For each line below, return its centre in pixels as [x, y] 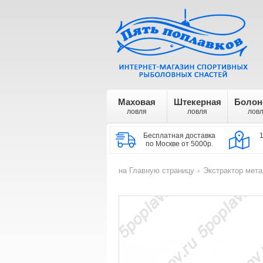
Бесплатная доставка [180, 136]
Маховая [137, 102]
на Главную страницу [156, 171]
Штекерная [197, 102]
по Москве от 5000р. [180, 144]
